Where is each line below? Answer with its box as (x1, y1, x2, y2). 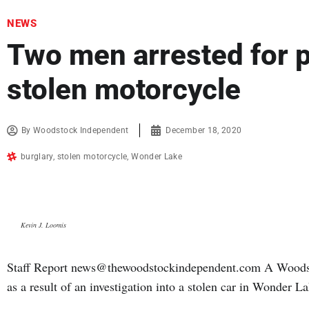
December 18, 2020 (166, 126, 242, 136)
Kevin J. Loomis (21, 220, 66, 230)
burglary (21, 152, 53, 162)
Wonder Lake (131, 152, 183, 162)
